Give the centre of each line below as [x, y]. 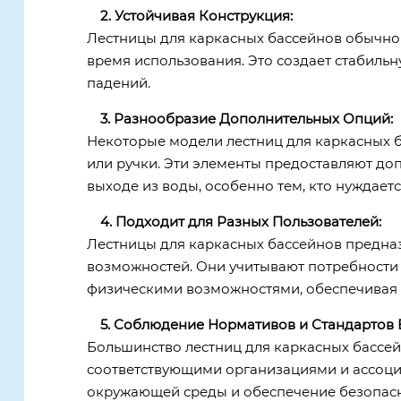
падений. [118, 82]
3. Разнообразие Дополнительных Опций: [246, 118]
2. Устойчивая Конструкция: [196, 15]
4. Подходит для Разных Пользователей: [240, 221]
